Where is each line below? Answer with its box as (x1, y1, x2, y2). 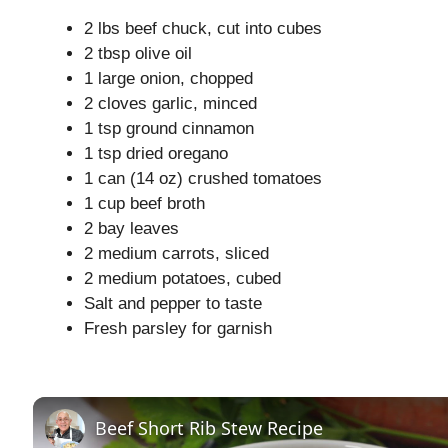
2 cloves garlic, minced (84, 94, 257, 114)
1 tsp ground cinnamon (84, 119, 254, 139)
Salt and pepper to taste (84, 294, 262, 314)
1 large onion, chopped (84, 69, 253, 89)
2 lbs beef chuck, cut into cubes (84, 19, 322, 39)
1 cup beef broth (84, 194, 205, 214)
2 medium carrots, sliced (84, 244, 269, 264)
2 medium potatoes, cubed (84, 269, 281, 289)
